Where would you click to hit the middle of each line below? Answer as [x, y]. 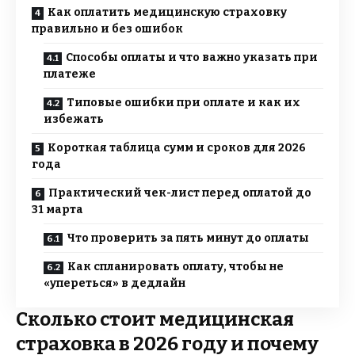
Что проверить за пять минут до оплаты [188, 239]
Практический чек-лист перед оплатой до [180, 193]
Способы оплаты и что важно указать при [192, 58]
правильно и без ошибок [107, 29]
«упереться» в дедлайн [115, 284]
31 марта [57, 210]
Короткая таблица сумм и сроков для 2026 [177, 148]
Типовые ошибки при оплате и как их [183, 103]
